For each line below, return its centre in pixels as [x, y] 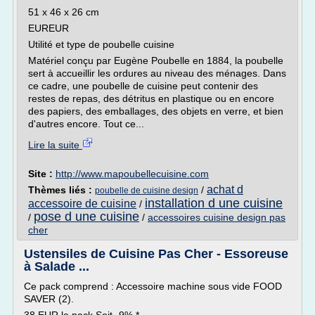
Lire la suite [55, 145]
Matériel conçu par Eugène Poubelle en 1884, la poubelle [156, 60]
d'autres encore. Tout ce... [86, 124]
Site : [42, 174]
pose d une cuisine [86, 217]
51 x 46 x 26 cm [64, 12]
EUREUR [49, 28]
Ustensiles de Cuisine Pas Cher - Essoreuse [156, 254]
